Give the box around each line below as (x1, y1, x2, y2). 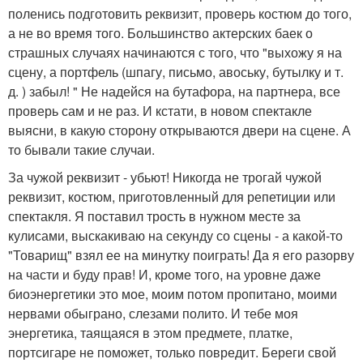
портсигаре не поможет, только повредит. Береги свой (8, 342, 336, 361)
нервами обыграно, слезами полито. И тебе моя (8, 303, 298, 322)
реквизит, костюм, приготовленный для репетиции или (8, 186, 335, 206)
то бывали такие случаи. (8, 139, 155, 159)
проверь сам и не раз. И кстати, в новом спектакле (8, 100, 312, 120)
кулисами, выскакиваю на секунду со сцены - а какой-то (8, 225, 343, 245)
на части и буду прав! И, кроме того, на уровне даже (8, 264, 321, 284)
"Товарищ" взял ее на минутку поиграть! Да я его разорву (8, 245, 354, 264)
